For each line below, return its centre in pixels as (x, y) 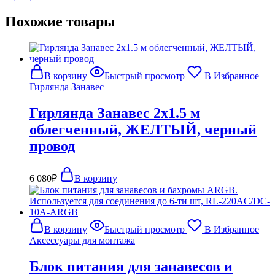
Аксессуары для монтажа (82, 240)
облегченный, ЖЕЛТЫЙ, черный (143, 129)
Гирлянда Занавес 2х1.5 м (115, 113)
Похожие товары (60, 21)
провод (52, 146)
